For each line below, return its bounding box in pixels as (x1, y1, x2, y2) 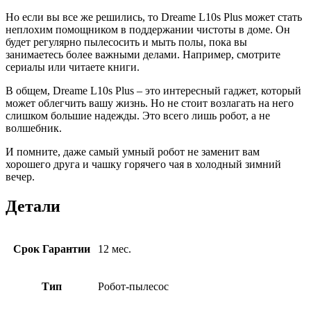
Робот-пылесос (98, 280, 169, 292)
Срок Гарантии (12, 242, 90, 255)
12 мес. (98, 242, 131, 255)
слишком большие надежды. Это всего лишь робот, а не (6, 109, 270, 121)
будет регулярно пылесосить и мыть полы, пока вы (6, 35, 247, 48)
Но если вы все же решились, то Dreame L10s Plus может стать (6, 10, 302, 23)
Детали (6, 196, 60, 215)
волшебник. (6, 121, 62, 134)
